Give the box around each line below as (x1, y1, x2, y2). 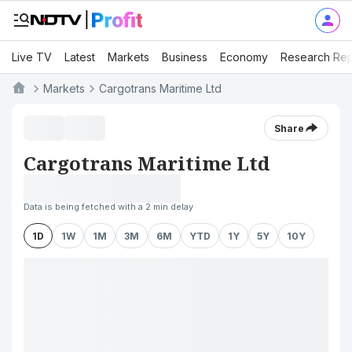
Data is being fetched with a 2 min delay (24, 201, 193, 212)
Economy (220, 49, 268, 64)
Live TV (12, 49, 52, 64)
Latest (64, 49, 95, 64)
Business (162, 49, 207, 64)
